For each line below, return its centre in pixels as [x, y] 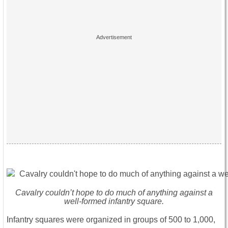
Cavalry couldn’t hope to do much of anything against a [114, 193]
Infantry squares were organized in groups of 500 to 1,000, [111, 220]
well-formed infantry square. [114, 202]
